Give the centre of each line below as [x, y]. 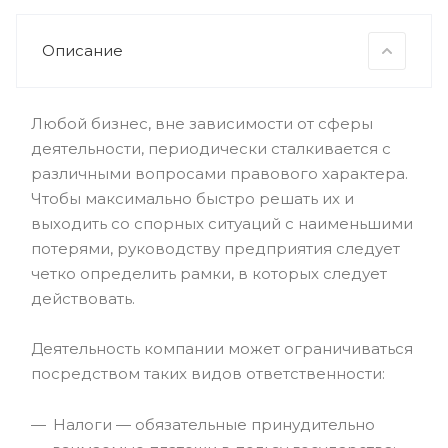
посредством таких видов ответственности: [208, 373]
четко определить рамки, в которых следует [209, 273]
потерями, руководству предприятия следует [215, 248]
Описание [82, 50]
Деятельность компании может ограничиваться [222, 348]
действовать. [83, 298]
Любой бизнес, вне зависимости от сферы [202, 123]
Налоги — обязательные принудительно [214, 424]
